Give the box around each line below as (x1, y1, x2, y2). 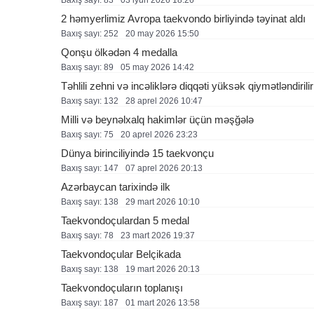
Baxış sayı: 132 (61, 96, 118, 106)
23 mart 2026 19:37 (121, 231, 195, 240)
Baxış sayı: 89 (61, 62, 114, 72)
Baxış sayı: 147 (61, 163, 118, 173)
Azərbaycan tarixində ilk (61, 181, 170, 193)
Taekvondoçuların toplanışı (61, 282, 183, 294)
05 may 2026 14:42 (121, 62, 194, 72)
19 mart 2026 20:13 (125, 264, 200, 274)
